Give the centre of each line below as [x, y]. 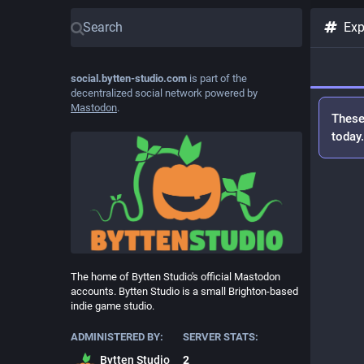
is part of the [217, 78]
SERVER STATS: [220, 336]
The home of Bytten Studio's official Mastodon [175, 276]
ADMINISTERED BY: [117, 336]
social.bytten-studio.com [129, 78]
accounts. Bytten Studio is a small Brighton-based [184, 291]
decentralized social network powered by [164, 93]
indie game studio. [113, 305]
